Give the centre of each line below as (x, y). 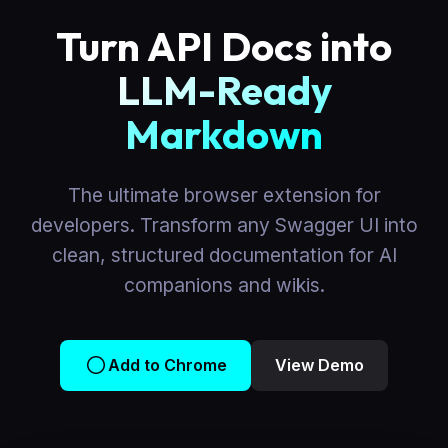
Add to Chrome (167, 364)
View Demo (319, 364)
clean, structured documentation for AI (224, 255)
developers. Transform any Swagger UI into (224, 225)
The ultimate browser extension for (224, 195)
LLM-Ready (224, 90)
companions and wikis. (224, 285)
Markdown (224, 134)
